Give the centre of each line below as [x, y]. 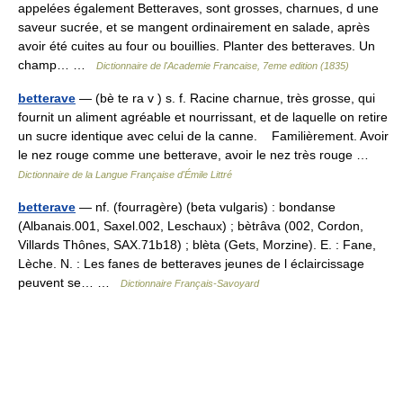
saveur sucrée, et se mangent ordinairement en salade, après [194, 27]
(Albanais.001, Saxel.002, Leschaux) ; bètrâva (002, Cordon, [191, 226]
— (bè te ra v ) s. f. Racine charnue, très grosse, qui [225, 98]
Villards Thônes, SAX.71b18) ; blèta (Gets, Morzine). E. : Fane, [197, 245]
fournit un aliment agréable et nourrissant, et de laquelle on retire [203, 117]
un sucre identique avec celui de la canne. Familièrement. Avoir [203, 136]
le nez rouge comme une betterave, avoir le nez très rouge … [197, 155]
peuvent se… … [69, 282]
